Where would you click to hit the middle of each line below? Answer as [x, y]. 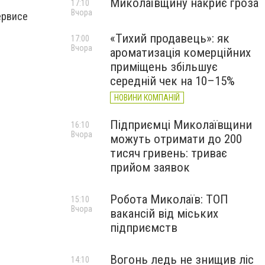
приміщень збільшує [164, 67]
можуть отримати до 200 [176, 139]
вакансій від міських [164, 214]
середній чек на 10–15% [172, 81]
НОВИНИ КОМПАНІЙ [147, 98]
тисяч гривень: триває [169, 153]
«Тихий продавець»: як [170, 38]
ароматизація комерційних [180, 53]
